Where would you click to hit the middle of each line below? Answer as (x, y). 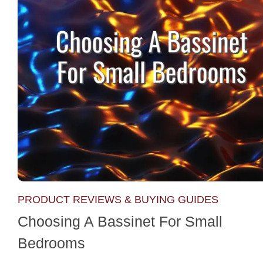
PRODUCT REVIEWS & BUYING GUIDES (118, 200)
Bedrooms (51, 243)
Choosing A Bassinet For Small (120, 221)
